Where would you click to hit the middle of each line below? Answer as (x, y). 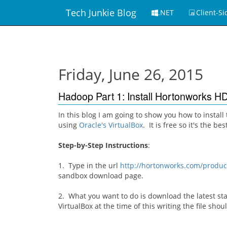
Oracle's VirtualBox (111, 125)
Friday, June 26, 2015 (130, 74)
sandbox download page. (101, 176)
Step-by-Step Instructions (103, 145)
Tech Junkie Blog (101, 13)
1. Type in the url (89, 165)
